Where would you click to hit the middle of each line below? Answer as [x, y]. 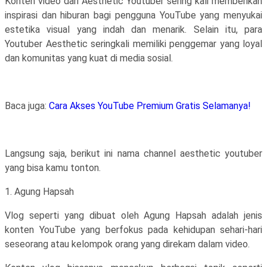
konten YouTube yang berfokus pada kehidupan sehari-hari [133, 230]
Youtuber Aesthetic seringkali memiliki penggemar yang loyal [133, 44]
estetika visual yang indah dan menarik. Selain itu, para [133, 30]
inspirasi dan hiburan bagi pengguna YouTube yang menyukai [133, 15]
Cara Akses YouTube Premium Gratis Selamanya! [150, 106]
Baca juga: [27, 106]
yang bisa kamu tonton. [53, 168]
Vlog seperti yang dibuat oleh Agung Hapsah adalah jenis [133, 215]
